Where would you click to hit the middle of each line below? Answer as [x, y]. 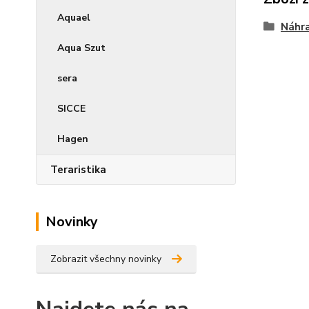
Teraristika [78, 170]
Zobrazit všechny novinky [106, 259]
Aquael [74, 18]
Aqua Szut [81, 48]
